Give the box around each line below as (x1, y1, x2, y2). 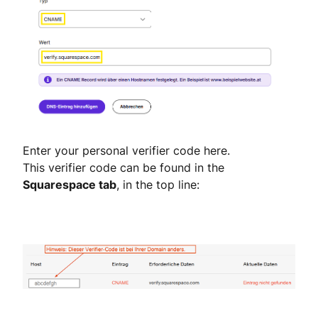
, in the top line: (116, 177, 199, 192)
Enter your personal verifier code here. (23, 143, 230, 158)
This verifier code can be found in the (23, 160, 224, 175)
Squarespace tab (23, 177, 116, 192)
